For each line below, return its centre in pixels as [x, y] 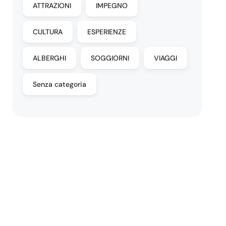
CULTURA [48, 32]
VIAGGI [166, 58]
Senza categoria [60, 84]
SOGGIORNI [110, 58]
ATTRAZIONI [52, 6]
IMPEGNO [112, 6]
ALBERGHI [50, 58]
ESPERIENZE [107, 32]
